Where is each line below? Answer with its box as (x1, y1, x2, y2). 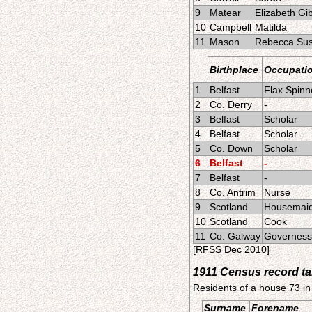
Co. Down (210, 143, 253, 154)
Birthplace (210, 64, 258, 75)
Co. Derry (210, 99, 252, 110)
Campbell (210, 22, 251, 33)
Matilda (255, 22, 287, 33)
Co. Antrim (210, 187, 256, 198)
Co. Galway (210, 231, 260, 242)
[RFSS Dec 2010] (193, 244, 270, 255)
